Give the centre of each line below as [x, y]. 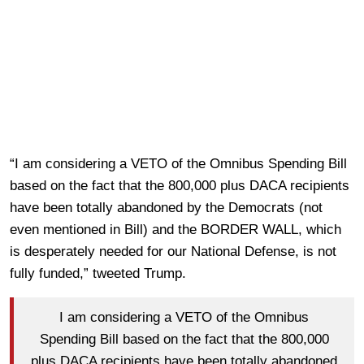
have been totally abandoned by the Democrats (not [166, 208]
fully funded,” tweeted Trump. [98, 274]
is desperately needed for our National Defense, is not [173, 252]
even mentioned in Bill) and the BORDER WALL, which [175, 230]
